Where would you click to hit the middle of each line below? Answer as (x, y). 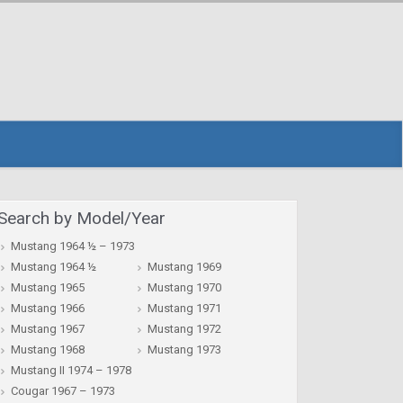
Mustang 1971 (184, 308)
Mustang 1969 (184, 266)
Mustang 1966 (48, 308)
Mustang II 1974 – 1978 (71, 370)
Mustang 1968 (48, 349)
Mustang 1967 (48, 328)
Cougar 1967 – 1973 (63, 390)
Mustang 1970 (184, 287)
